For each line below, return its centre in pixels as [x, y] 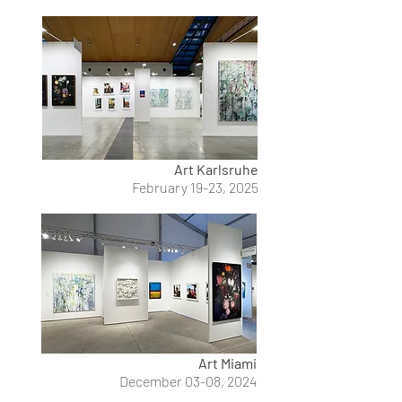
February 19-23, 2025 [195, 187]
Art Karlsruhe [216, 169]
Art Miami [227, 363]
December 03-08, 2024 [188, 381]
